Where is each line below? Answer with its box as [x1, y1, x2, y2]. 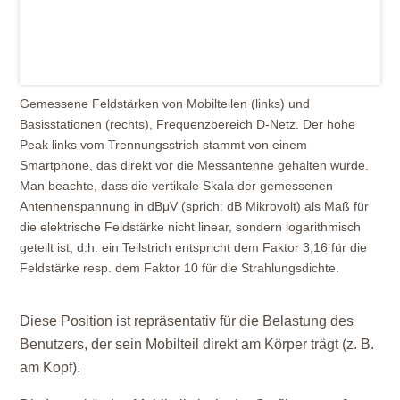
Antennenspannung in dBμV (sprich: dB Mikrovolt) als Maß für [20, 198, 370, 213]
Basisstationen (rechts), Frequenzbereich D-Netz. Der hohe [20, 116, 356, 131]
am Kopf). [20, 359, 81, 375]
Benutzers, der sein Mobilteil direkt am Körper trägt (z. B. [20, 336, 375, 352]
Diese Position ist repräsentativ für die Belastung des [20, 312, 354, 329]
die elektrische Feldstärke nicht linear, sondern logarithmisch [20, 219, 362, 234]
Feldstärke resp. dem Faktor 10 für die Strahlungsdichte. [20, 260, 340, 275]
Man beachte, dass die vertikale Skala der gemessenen [20, 178, 334, 193]
